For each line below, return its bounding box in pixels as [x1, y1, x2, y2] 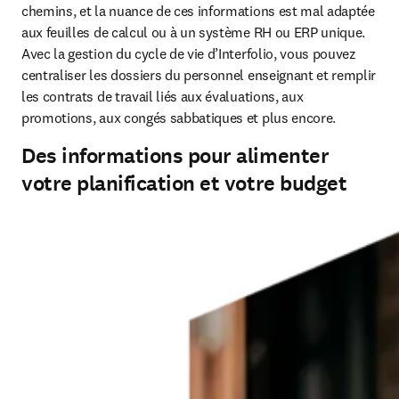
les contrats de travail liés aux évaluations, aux [21, 87, 304, 105]
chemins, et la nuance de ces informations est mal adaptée [21, 2, 375, 20]
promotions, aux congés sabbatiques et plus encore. [21, 109, 339, 126]
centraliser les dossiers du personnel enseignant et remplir [21, 66, 377, 84]
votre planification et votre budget [21, 169, 347, 198]
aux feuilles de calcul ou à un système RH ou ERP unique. [21, 23, 366, 41]
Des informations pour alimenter [21, 142, 330, 170]
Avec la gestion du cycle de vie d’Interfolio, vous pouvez [21, 45, 356, 62]
